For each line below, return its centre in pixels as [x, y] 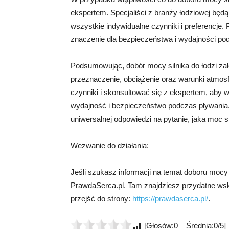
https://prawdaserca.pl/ [170, 199]
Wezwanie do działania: [110, 145]
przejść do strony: [101, 199]
